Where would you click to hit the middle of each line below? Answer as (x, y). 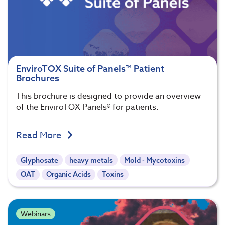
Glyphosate (40, 160)
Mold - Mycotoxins (155, 160)
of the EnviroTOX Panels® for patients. (87, 107)
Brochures (38, 78)
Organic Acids (69, 175)
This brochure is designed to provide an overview (108, 96)
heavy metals (91, 160)
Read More (40, 135)
